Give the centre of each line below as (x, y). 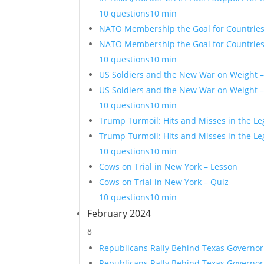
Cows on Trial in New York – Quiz (164, 182)
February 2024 (119, 213)
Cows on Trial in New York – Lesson (169, 166)
